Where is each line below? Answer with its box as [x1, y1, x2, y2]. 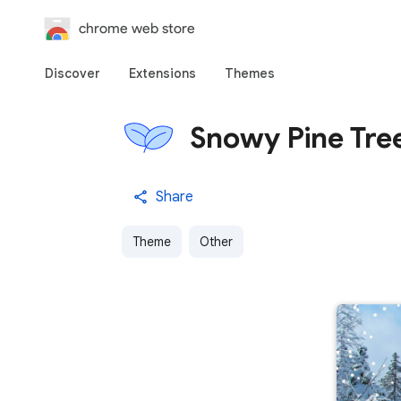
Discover [45, 65, 100, 81]
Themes [225, 65, 275, 81]
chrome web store [79, 20, 195, 37]
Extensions [129, 65, 196, 81]
